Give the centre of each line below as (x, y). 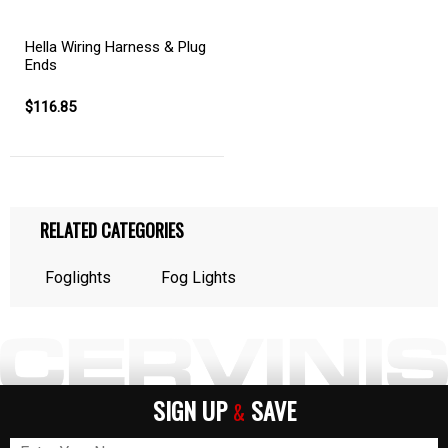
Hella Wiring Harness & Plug (115, 46)
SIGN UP (192, 410)
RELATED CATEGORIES (112, 230)
